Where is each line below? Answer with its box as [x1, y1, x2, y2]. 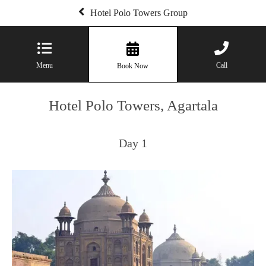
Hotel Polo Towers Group [90, 8, 188, 18]
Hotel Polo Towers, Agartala [48, 97, 218, 113]
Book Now [117, 62, 149, 70]
